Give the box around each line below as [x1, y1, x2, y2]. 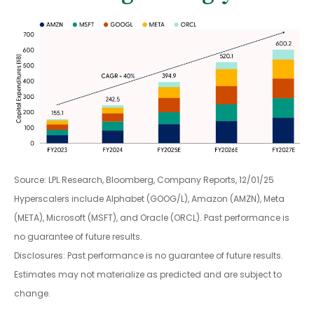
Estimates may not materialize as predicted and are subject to [14, 268, 282, 280]
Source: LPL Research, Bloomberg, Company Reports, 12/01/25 [14, 173, 274, 186]
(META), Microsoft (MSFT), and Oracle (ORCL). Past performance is [14, 211, 289, 224]
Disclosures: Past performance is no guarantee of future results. [14, 249, 283, 261]
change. [14, 287, 50, 299]
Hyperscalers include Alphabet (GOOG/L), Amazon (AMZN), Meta [14, 192, 285, 205]
